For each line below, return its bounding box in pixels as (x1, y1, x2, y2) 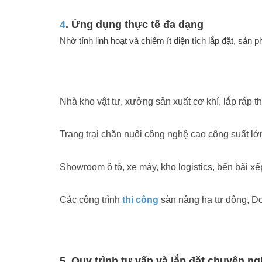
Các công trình (60, 195, 122, 205)
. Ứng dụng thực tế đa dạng (65, 19, 204, 31)
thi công (122, 195, 158, 205)
